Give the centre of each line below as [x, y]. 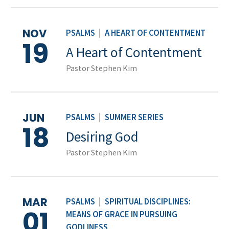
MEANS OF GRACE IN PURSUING [122, 214]
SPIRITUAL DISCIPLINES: [148, 201]
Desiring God [102, 136]
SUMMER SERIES [134, 117]
